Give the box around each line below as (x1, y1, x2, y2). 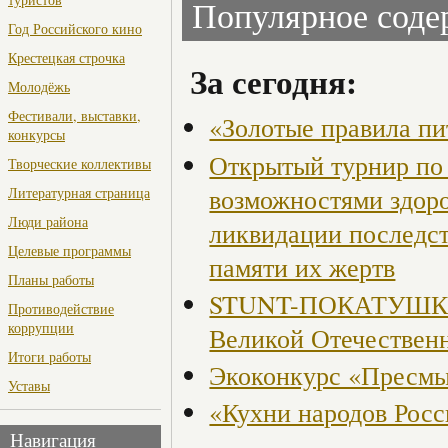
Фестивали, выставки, (8, 106, 141, 126)
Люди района (8, 212, 88, 232)
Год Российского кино (8, 19, 142, 39)
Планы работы (8, 270, 94, 290)
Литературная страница (8, 183, 150, 203)
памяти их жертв (209, 249, 396, 284)
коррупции (8, 318, 74, 338)
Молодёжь (8, 77, 70, 97)
